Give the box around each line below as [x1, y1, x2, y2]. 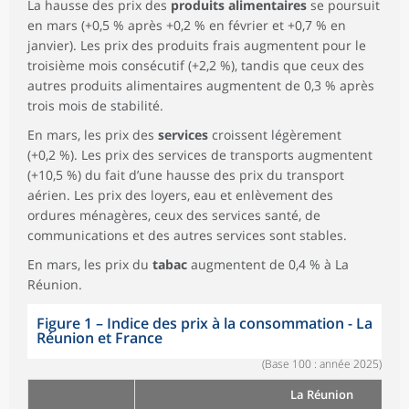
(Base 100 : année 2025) [262, 355, 382, 372]
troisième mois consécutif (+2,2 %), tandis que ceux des [27, 56, 364, 74]
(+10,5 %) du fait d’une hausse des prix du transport [27, 165, 344, 184]
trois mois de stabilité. [27, 96, 163, 114]
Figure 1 [37, 312, 92, 333]
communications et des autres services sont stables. [27, 225, 347, 244]
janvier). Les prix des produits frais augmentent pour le [27, 36, 366, 54]
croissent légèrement [208, 125, 341, 143]
